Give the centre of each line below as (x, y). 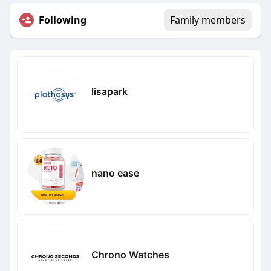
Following (62, 20)
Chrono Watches (130, 254)
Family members (208, 20)
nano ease (115, 173)
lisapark (109, 91)
